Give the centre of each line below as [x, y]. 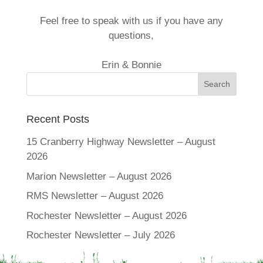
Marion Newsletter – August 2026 [99, 176]
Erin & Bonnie [131, 65]
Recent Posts [58, 119]
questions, [131, 36]
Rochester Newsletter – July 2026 [100, 235]
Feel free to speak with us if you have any [131, 21]
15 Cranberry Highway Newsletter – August [121, 142]
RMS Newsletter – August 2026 [95, 196]
